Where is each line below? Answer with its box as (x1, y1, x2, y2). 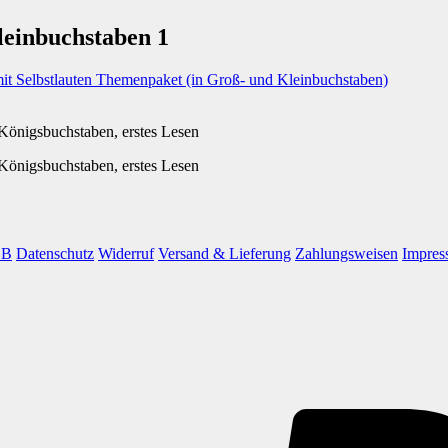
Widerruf (98, 244, 154, 262)
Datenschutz (16, 244, 94, 262)
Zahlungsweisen (295, 244, 398, 262)
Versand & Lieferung (158, 244, 291, 262)
